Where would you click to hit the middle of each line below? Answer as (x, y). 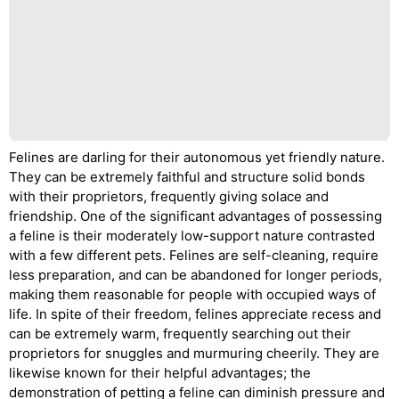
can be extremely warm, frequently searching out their (180, 333)
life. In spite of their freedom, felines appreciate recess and (195, 313)
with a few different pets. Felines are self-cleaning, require (194, 255)
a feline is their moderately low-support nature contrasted (192, 235)
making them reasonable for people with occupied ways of (192, 294)
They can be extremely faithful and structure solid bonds (187, 176)
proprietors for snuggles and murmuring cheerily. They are (194, 353)
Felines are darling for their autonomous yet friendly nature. (197, 157)
